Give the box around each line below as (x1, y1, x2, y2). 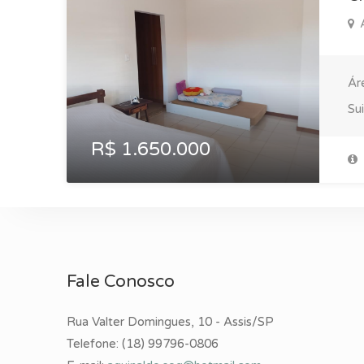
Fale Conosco (67, 271, 175, 292)
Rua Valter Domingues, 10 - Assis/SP (67, 314, 274, 329)
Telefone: (67, 336, 122, 351)
